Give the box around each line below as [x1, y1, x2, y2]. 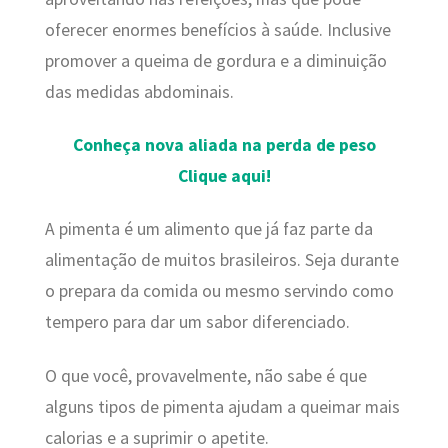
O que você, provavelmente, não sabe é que [44, 364, 367, 387]
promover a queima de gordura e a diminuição [44, 49, 387, 72]
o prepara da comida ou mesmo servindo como [44, 280, 394, 303]
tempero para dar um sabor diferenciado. [44, 311, 350, 334]
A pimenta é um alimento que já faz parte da [44, 218, 373, 241]
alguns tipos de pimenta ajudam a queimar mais [44, 395, 400, 418]
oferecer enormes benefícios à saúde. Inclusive [44, 18, 391, 41]
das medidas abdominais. [44, 80, 234, 103]
